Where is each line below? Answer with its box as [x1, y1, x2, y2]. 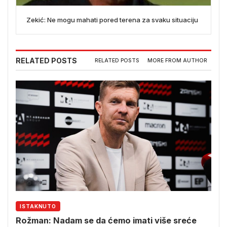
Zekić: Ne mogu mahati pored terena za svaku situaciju [26, 15, 198, 24]
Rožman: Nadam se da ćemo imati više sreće [16, 215, 197, 226]
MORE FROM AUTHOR [147, 57, 207, 64]
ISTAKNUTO [20, 203, 57, 209]
